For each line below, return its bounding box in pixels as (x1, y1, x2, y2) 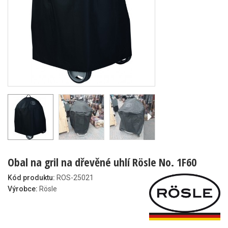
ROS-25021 (56, 174, 94, 182)
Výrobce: (8, 185, 38, 193)
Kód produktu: (8, 174, 55, 182)
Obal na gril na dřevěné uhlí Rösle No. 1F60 (8, 154, 196, 169)
